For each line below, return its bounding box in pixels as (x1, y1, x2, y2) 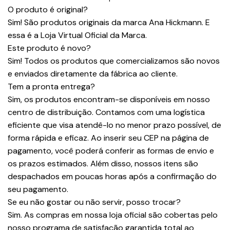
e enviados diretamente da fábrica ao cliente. (8, 68, 178, 80)
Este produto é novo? (8, 43, 91, 54)
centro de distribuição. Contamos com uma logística (8, 107, 205, 118)
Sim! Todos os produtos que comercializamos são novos (8, 55, 220, 67)
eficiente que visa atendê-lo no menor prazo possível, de (8, 120, 221, 131)
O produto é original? (8, 4, 88, 15)
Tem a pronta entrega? (8, 81, 95, 92)
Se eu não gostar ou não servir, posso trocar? (8, 197, 181, 208)
